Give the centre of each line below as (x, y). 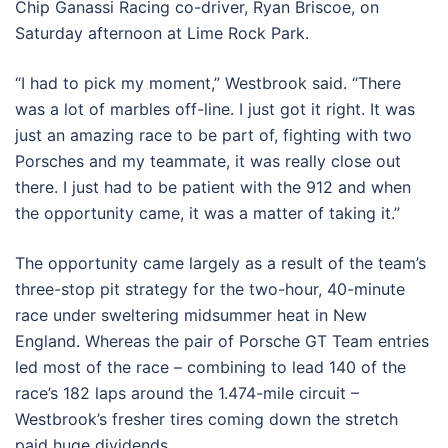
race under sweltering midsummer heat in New (191, 314)
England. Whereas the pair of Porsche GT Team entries (222, 340)
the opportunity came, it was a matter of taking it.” (207, 212)
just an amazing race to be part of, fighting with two (213, 134)
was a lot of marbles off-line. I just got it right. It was (215, 108)
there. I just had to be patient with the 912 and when (213, 186)
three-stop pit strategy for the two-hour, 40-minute (210, 288)
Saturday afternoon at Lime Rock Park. (162, 32)
